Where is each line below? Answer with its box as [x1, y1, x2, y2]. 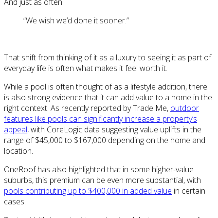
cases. [4, 196, 26, 207]
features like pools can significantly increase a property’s [4, 113, 197, 125]
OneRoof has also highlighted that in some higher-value [4, 164, 194, 175]
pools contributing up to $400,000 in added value [4, 185, 172, 197]
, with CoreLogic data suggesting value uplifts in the [27, 124, 201, 135]
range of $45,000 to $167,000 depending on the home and [4, 135, 205, 146]
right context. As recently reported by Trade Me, [4, 103, 170, 114]
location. [4, 145, 33, 157]
